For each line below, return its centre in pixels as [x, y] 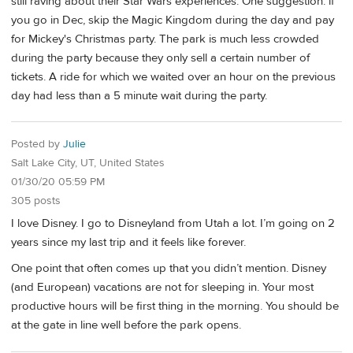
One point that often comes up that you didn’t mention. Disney [169, 269]
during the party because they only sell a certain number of [160, 58]
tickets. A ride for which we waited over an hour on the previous [173, 76]
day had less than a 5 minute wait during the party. [139, 95]
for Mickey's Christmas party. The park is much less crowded [165, 39]
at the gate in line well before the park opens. [126, 325]
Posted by [37, 145]
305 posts [36, 201]
